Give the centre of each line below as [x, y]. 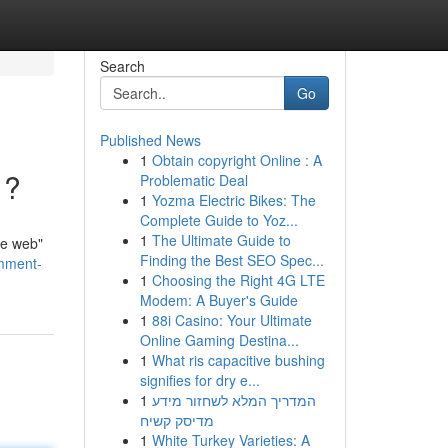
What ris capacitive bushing [238, 360]
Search [122, 66]
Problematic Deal [193, 180]
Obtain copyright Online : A [236, 160]
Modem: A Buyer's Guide [218, 300]
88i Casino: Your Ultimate [231, 320]
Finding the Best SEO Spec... [231, 260]
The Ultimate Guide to [221, 240]
